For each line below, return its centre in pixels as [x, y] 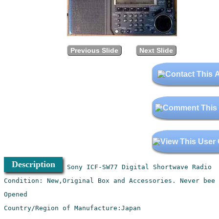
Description [33, 164]
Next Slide [156, 50]
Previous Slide [94, 50]
